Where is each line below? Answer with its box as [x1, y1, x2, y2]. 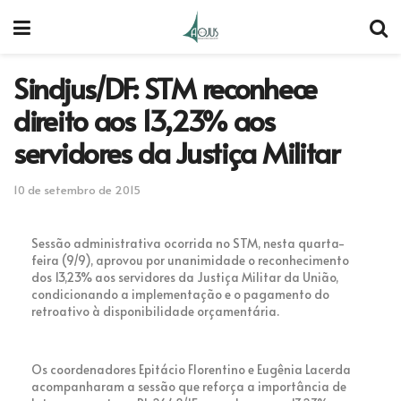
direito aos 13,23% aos [13, 100, 275, 140]
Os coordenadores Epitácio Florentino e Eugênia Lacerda [31, 360, 351, 378]
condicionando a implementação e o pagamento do [31, 285, 329, 303]
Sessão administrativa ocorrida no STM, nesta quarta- [31, 234, 346, 252]
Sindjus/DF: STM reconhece [13, 68, 317, 107]
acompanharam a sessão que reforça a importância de [31, 377, 346, 395]
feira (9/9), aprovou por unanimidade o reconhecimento [31, 251, 349, 269]
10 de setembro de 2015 [13, 181, 141, 198]
